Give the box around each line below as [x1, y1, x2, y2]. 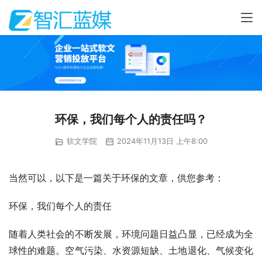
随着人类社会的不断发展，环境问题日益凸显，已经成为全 [9, 227, 253, 240]
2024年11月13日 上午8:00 [114, 136, 208, 146]
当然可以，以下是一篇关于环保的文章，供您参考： [9, 171, 224, 184]
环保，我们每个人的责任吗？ [55, 112, 207, 127]
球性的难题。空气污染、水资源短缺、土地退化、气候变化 [9, 244, 253, 256]
